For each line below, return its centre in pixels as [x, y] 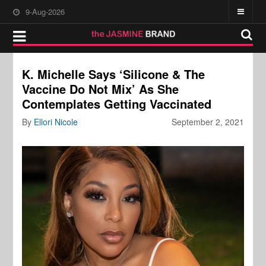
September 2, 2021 [208, 122]
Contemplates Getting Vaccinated [117, 104]
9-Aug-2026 [45, 12]
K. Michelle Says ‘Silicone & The [114, 74]
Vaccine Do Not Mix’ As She [101, 89]
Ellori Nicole [56, 122]
